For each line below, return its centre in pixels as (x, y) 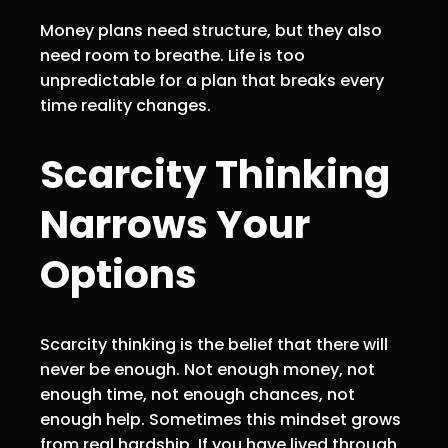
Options (118, 274)
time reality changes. (125, 105)
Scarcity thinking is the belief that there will (214, 345)
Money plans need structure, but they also (211, 30)
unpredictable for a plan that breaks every (212, 80)
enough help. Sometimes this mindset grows (220, 420)
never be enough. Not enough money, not (207, 370)
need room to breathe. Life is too (172, 55)
